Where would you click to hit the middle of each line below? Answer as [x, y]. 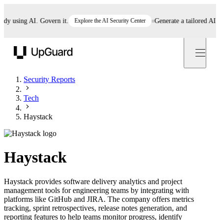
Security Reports [49, 79]
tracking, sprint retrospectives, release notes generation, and [96, 208]
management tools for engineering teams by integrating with [96, 190]
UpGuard [26, 64]
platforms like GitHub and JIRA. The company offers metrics [99, 199]
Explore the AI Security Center [98, 21]
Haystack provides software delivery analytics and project [93, 181]
